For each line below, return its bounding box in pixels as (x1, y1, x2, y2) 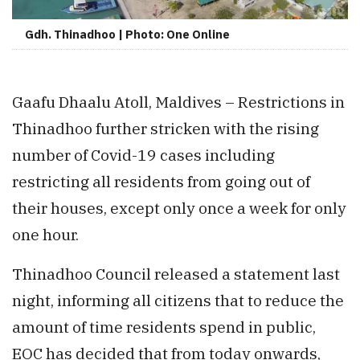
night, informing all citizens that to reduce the (12, 290, 344, 311)
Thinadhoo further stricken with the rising (12, 118, 319, 139)
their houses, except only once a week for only (12, 198, 346, 219)
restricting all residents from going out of (12, 171, 310, 192)
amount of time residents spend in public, (12, 317, 316, 337)
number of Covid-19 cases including (12, 145, 275, 166)
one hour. (12, 224, 79, 245)
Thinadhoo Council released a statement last (12, 264, 340, 284)
